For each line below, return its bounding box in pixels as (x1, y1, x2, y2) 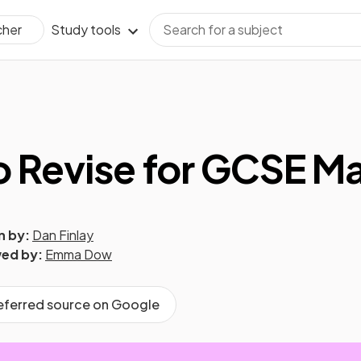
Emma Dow (45, 246, 112, 263)
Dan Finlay (32, 226, 93, 243)
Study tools (51, 21, 121, 38)
